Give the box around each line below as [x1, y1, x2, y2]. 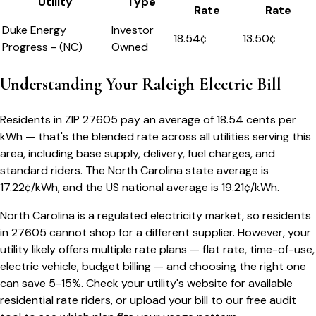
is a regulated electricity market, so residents [75, 208, 311, 224]
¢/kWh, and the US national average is [25, 180, 221, 195]
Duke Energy [2, 23, 66, 38]
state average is [183, 163, 269, 178]
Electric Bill [195, 74, 281, 95]
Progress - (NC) [2, 39, 83, 55]
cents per [243, 112, 296, 128]
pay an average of [118, 112, 217, 128]
